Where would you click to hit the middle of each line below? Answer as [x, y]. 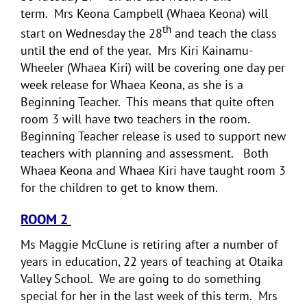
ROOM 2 [46, 219]
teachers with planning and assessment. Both [145, 153]
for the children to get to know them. [119, 187]
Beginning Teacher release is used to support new [153, 136]
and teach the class [224, 33]
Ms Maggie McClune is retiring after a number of [149, 244]
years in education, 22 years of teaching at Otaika [152, 261]
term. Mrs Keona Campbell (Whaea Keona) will [144, 13]
